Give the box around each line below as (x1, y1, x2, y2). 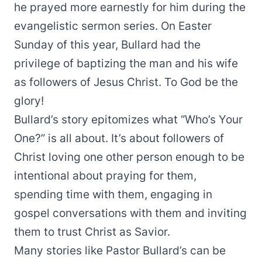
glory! (14, 94, 44, 108)
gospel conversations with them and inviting (14, 206, 247, 220)
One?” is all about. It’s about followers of (14, 132, 224, 145)
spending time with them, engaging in (14, 188, 212, 201)
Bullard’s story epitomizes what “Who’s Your (14, 113, 243, 126)
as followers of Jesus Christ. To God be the (14, 75, 238, 89)
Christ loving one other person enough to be (14, 150, 244, 164)
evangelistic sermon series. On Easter (14, 19, 212, 33)
